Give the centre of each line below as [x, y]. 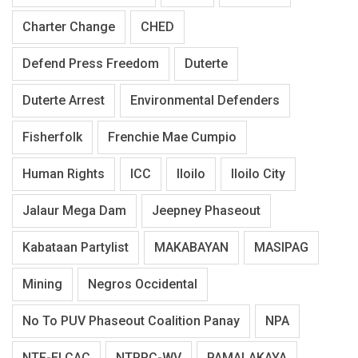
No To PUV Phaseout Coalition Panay [131, 321]
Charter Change [69, 27]
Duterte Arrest [64, 101]
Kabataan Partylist [76, 248]
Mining [42, 284]
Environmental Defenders [205, 101]
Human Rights [64, 174]
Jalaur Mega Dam [74, 211]
